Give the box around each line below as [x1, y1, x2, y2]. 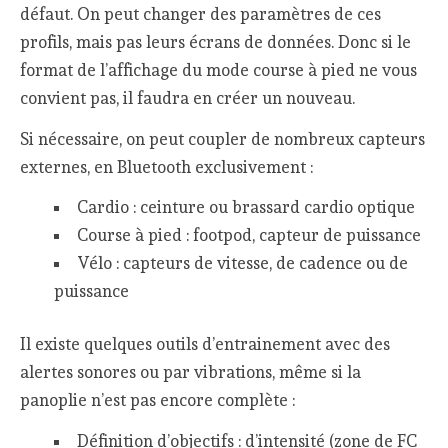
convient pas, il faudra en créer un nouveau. [20, 87, 356, 108]
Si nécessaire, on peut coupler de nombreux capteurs [20, 128, 426, 149]
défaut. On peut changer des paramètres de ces [20, 3, 382, 24]
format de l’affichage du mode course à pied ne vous [20, 59, 418, 80]
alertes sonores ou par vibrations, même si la [20, 362, 362, 383]
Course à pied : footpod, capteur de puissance [76, 225, 421, 246]
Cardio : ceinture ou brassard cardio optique [76, 197, 415, 218]
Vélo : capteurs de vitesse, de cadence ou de [76, 253, 408, 274]
